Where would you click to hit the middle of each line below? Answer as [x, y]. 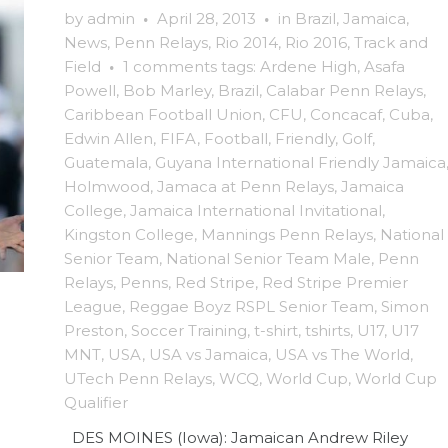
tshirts [327, 330]
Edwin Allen [108, 138]
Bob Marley [167, 90]
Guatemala [106, 162]
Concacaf [346, 114]
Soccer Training [189, 330]
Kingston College [129, 234]
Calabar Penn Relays [344, 90]
